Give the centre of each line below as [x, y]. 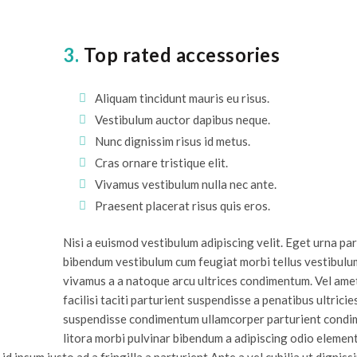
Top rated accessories [180, 54]
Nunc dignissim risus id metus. [173, 141]
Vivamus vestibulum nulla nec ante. [186, 184]
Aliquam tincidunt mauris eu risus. [182, 98]
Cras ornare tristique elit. [162, 162]
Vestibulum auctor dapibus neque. [183, 119]
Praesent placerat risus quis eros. [183, 205]
